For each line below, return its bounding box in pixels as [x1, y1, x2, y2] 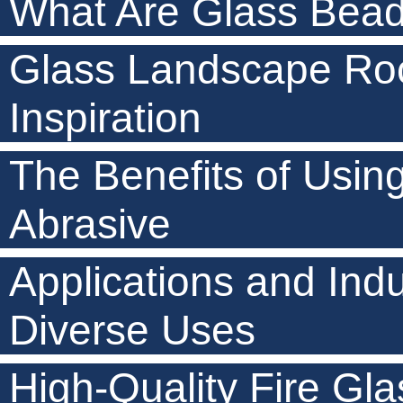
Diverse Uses [9, 306, 255, 354]
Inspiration [9, 94, 201, 141]
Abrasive [9, 200, 171, 247]
